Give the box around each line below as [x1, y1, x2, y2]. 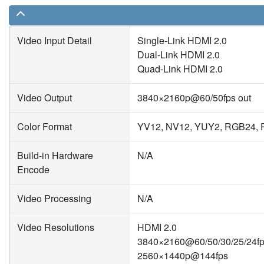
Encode [17, 163, 49, 177]
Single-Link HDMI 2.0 [137, 34, 227, 48]
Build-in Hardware [17, 148, 93, 163]
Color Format [17, 120, 72, 134]
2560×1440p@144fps [137, 249, 228, 263]
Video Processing [17, 192, 91, 206]
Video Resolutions [17, 220, 94, 235]
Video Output [17, 91, 72, 105]
